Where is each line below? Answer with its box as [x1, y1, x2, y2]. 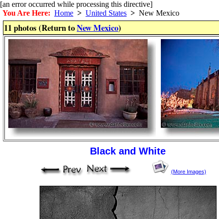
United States [86, 9, 127, 17]
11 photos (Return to [4, 22, 77, 34]
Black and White [90, 146, 166, 156]
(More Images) [171, 169, 206, 175]
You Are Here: [2, 9, 50, 17]
